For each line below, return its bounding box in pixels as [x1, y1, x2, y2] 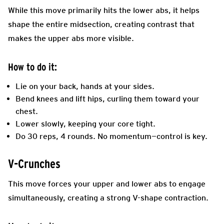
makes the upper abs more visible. [8, 33, 134, 43]
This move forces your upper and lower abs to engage [8, 178, 205, 188]
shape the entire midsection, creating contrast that [8, 19, 194, 29]
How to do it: [8, 61, 57, 72]
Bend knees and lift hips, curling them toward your [15, 93, 199, 103]
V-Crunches [8, 156, 60, 170]
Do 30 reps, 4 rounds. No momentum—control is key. [15, 131, 207, 141]
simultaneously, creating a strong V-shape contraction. [8, 192, 208, 202]
